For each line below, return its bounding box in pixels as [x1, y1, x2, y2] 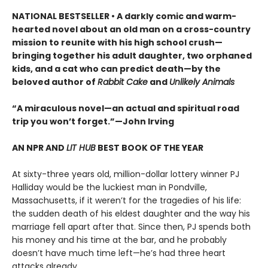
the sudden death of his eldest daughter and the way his [12, 207, 250, 220]
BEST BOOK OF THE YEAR [96, 141, 203, 154]
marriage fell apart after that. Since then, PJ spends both [12, 220, 251, 233]
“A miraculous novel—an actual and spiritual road [12, 102, 239, 114]
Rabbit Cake [98, 75, 148, 88]
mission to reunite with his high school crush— [12, 36, 223, 48]
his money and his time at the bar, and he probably [12, 233, 227, 246]
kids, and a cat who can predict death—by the [12, 62, 221, 75]
